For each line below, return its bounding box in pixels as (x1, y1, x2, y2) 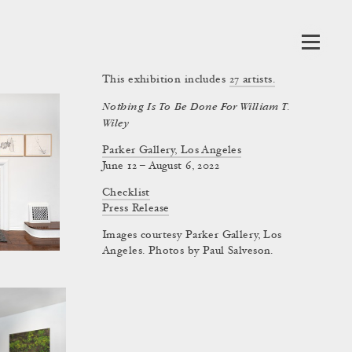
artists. (239, 75, 276, 86)
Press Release (102, 203, 170, 214)
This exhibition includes (102, 75, 226, 86)
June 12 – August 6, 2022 (102, 161, 220, 172)
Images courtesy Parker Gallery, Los (102, 230, 282, 241)
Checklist (102, 188, 150, 199)
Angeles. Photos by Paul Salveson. (102, 246, 273, 257)
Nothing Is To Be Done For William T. (102, 101, 289, 113)
